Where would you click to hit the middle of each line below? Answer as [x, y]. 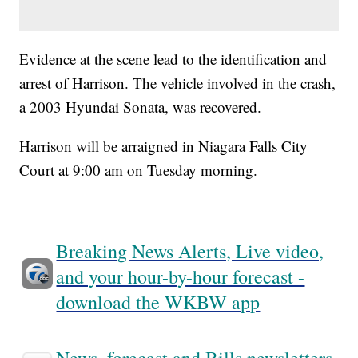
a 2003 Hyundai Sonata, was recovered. [141, 107]
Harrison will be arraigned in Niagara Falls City [164, 146]
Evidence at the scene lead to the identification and [173, 59]
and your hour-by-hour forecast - [181, 277]
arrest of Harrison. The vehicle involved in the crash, [178, 83]
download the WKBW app [158, 302]
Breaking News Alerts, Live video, [190, 251]
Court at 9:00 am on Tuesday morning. [143, 170]
